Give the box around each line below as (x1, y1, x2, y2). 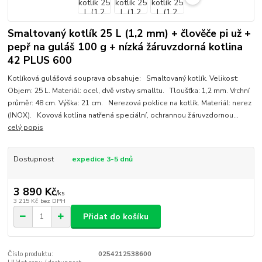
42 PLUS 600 (8, 53, 73, 67)
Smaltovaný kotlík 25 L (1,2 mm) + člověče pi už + (8, 26, 251, 40)
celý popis (8, 122, 44, 132)
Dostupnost (13, 154, 54, 164)
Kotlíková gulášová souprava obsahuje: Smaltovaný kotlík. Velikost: (8, 73, 239, 83)
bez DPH (40, 196, 65, 206)
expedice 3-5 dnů (71, 154, 133, 164)
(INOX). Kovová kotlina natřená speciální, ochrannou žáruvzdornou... (8, 110, 239, 120)
